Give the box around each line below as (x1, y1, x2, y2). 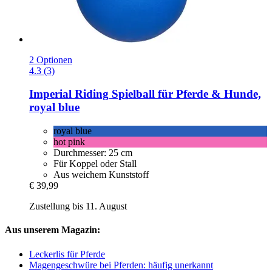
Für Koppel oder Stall (53, 158, 137, 169)
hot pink (53, 137, 85, 148)
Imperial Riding (29, 87, 109, 101)
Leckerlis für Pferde (29, 248, 105, 259)
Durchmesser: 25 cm (53, 148, 132, 158)
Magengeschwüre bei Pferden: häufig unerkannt (29, 259, 213, 270)
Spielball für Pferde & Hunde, (109, 87, 261, 101)
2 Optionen (29, 54, 72, 65)
